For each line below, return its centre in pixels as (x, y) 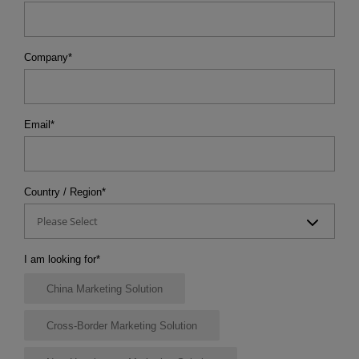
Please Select (67, 221)
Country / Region (63, 192)
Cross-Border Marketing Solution (121, 325)
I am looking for (60, 259)
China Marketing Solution (104, 288)
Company (46, 57)
